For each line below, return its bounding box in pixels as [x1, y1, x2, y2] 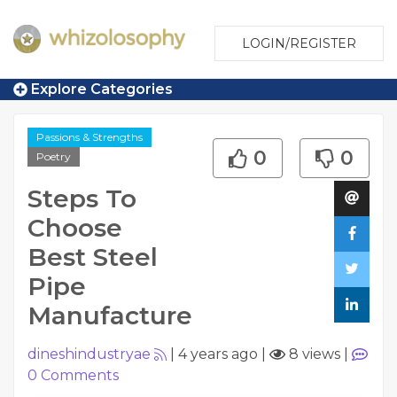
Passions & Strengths [36, 130, 143, 144]
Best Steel [27, 242, 158, 272]
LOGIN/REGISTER [242, 35, 356, 51]
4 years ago [178, 346, 258, 362]
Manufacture [27, 300, 192, 331]
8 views [285, 346, 340, 362]
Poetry [36, 150, 71, 163]
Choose [27, 213, 122, 243]
